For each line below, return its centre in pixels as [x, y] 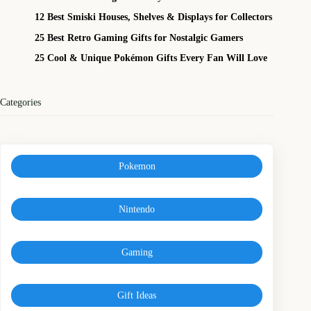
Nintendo [137, 209]
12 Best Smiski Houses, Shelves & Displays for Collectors [154, 17]
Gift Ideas [137, 295]
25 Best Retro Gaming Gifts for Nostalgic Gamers [139, 37]
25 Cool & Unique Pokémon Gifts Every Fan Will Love [151, 58]
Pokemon [137, 166]
